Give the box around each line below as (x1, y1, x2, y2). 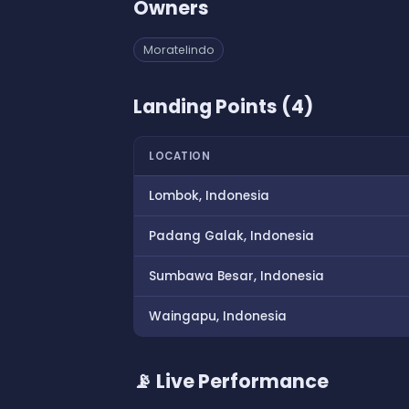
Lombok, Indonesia (149, 187, 269, 205)
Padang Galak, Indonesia (149, 227, 314, 246)
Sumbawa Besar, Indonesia (149, 267, 324, 286)
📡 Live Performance (133, 368, 329, 395)
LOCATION (149, 149, 210, 164)
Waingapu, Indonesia (149, 308, 287, 326)
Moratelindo (142, 42, 215, 58)
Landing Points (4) (133, 93, 313, 121)
